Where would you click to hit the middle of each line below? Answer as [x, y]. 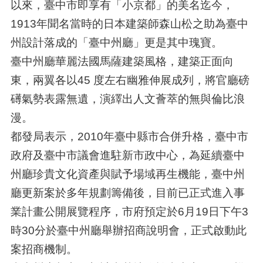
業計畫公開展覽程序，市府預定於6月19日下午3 [129, 212]
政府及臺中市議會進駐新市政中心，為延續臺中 [127, 155]
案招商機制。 [44, 249]
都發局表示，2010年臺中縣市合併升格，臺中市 [129, 136]
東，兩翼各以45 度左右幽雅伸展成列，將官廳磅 [130, 80]
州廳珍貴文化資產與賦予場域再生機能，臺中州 [127, 174]
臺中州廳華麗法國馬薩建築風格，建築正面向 [122, 61]
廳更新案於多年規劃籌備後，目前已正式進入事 [127, 193]
